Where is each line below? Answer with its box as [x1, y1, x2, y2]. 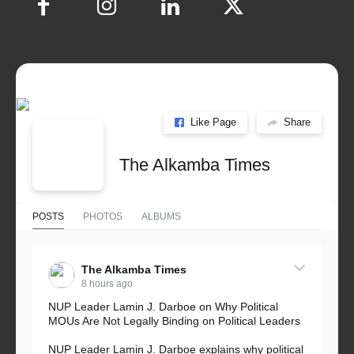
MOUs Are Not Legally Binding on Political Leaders [48, 314, 300, 327]
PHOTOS [83, 210, 122, 222]
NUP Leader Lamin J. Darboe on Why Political [48, 299, 278, 313]
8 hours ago [81, 277, 133, 289]
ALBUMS [141, 210, 181, 222]
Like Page [190, 116, 236, 129]
